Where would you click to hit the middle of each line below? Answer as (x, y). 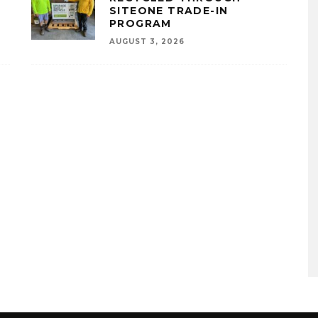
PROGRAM (141, 23)
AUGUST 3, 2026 (147, 42)
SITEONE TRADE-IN (169, 11)
